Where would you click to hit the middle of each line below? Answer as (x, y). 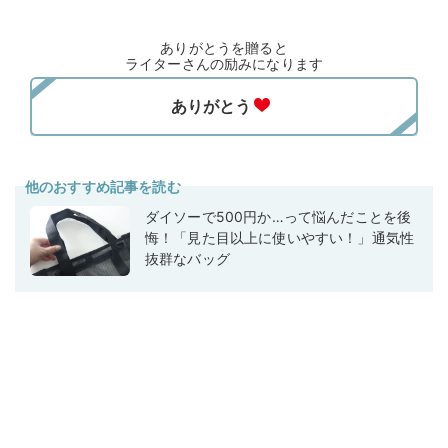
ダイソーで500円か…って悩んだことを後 (278, 217)
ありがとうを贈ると (224, 48)
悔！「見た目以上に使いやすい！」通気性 (280, 238)
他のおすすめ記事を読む (103, 187)
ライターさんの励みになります (224, 64)
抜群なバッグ (187, 259)
